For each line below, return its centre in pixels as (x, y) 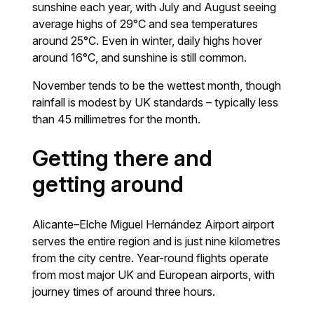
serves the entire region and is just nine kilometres (157, 241)
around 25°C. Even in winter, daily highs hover (148, 40)
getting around (108, 184)
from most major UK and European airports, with (154, 274)
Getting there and (123, 158)
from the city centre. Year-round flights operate (151, 258)
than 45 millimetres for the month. (117, 119)
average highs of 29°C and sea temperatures (145, 23)
